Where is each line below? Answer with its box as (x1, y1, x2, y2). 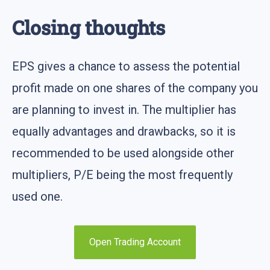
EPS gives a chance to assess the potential (12, 59, 240, 74)
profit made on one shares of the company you (12, 81, 258, 96)
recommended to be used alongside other (12, 146, 234, 161)
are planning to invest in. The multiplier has (12, 102, 236, 118)
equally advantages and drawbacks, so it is (12, 124, 236, 139)
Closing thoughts (12, 14, 165, 40)
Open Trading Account (89, 236, 181, 248)
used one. (12, 189, 63, 204)
